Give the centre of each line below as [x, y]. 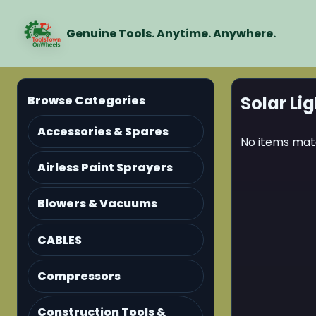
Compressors [79, 276]
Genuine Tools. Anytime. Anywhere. [171, 34]
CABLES [60, 240]
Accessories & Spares [103, 131]
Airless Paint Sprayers [105, 167]
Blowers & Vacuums [98, 204]
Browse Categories [87, 100]
